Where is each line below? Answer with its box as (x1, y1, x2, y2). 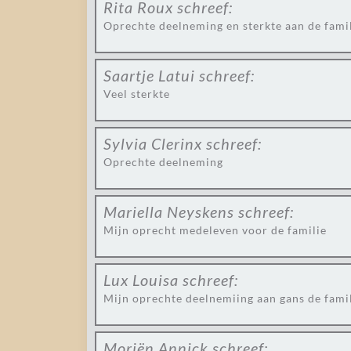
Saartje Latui (103, 66, 195, 85)
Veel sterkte (103, 87, 170, 100)
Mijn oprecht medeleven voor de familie (103, 223, 327, 237)
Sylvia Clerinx (103, 134, 202, 153)
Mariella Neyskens (103, 202, 234, 221)
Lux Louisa (103, 270, 179, 289)
